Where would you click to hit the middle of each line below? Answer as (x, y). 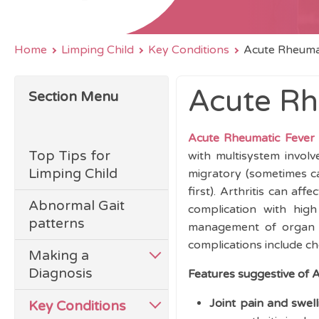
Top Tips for (70, 155)
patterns (57, 224)
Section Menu (74, 97)
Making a (59, 256)
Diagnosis (61, 273)
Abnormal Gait (77, 206)
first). (202, 192)
